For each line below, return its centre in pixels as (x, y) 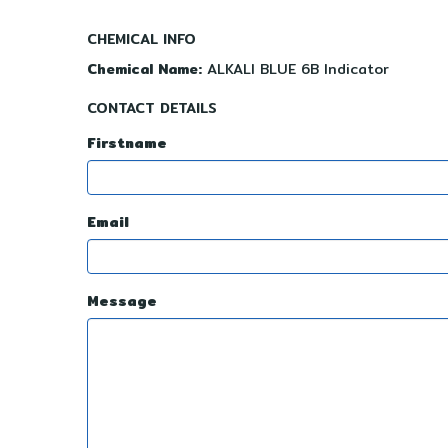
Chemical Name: (144, 69)
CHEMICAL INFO (141, 39)
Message (122, 301)
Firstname (127, 143)
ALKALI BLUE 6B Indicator (295, 69)
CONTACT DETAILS (152, 108)
